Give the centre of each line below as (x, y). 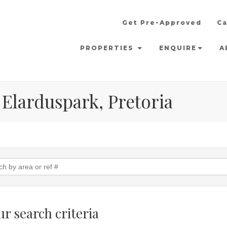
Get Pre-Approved (162, 23)
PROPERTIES (108, 48)
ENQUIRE (178, 48)
